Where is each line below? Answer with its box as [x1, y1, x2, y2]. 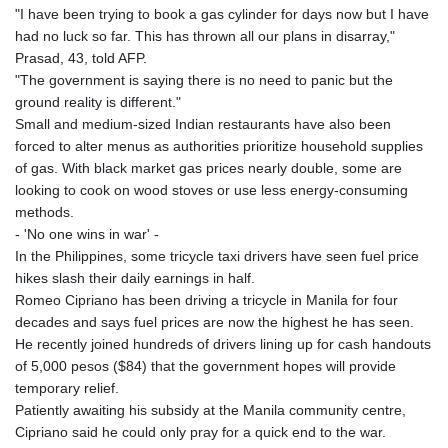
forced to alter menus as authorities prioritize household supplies [15, 138, 423, 155]
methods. [15, 204, 74, 221]
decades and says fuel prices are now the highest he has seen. [15, 314, 414, 331]
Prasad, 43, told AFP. [15, 50, 147, 67]
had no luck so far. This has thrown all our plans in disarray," [15, 28, 395, 45]
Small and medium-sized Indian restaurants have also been [15, 116, 391, 133]
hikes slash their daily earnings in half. [15, 270, 255, 287]
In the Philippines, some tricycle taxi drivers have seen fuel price [15, 248, 419, 265]
